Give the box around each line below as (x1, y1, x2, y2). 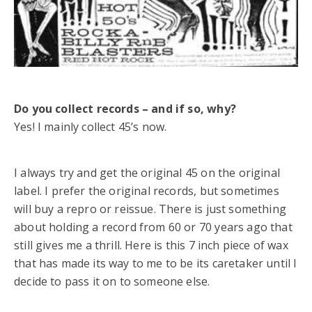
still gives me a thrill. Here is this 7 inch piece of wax (14, 237, 288, 253)
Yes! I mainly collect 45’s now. (14, 118, 167, 134)
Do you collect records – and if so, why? (14, 100, 236, 116)
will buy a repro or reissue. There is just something (14, 201, 286, 217)
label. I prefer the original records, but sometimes (14, 182, 279, 198)
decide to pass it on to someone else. (14, 273, 210, 289)
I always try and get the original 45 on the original (14, 164, 280, 180)
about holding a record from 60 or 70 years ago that (14, 219, 292, 235)
